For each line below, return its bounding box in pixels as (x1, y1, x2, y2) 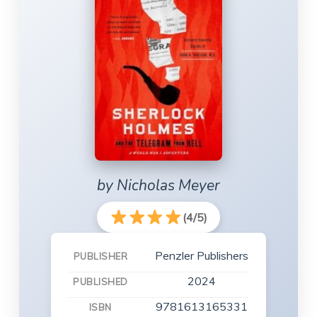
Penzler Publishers (154, 248, 248, 263)
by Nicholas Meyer (96, 175, 220, 195)
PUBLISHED (73, 276, 128, 287)
